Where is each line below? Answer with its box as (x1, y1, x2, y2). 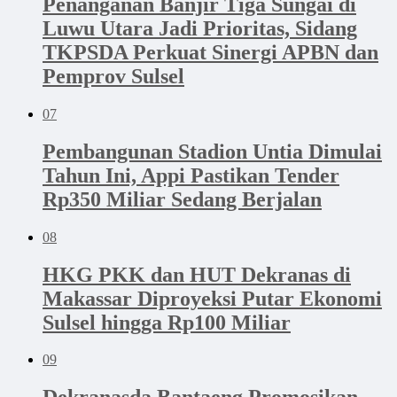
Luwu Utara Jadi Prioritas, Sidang (43, 16, 357, 40)
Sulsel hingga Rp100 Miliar (43, 310, 291, 334)
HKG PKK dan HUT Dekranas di (43, 262, 351, 286)
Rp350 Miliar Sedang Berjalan (43, 187, 322, 211)
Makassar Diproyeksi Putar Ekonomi (43, 286, 382, 310)
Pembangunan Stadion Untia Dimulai (43, 139, 382, 163)
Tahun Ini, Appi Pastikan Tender (43, 163, 339, 187)
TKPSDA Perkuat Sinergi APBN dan (43, 40, 378, 64)
